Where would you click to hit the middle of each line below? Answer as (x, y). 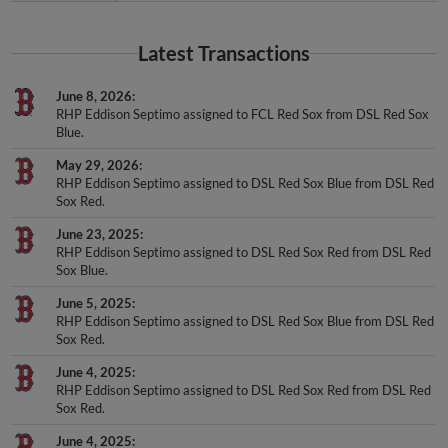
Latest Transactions (224, 54)
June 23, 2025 (98, 234)
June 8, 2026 (94, 96)
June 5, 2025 (94, 303)
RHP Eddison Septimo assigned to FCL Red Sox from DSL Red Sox (243, 114)
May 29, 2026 (98, 165)
